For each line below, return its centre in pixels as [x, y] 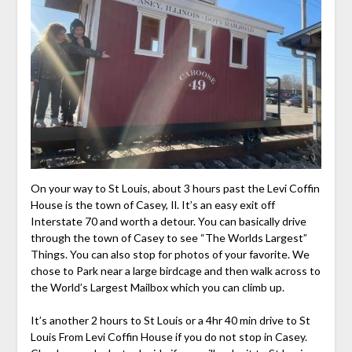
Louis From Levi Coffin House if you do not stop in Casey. [169, 337]
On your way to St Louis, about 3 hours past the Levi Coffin [175, 189]
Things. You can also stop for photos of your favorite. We [170, 255]
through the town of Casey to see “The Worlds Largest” [169, 238]
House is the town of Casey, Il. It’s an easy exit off [152, 205]
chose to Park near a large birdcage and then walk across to [175, 271]
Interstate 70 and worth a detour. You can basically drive [168, 222]
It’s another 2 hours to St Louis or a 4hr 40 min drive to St [170, 321]
